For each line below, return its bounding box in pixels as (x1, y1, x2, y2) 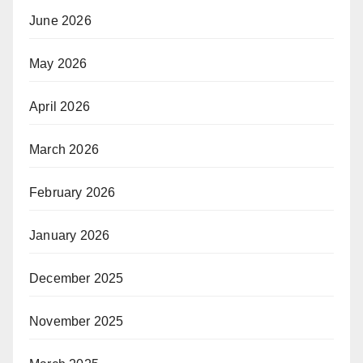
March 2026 (29, 142, 99, 156)
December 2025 (29, 271, 124, 285)
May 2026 (29, 56, 88, 70)
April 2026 (29, 99, 90, 113)
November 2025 (29, 314, 124, 328)
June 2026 (29, 13, 92, 28)
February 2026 (29, 185, 116, 199)
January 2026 (29, 228, 110, 242)
